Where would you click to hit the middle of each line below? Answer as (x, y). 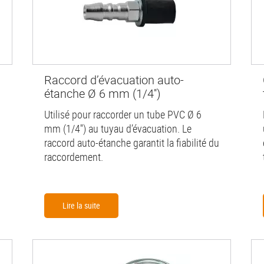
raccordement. (73, 156)
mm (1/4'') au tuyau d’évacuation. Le (118, 128)
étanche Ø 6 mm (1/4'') (102, 94)
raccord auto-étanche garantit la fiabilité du (131, 142)
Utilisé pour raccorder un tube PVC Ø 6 (123, 114)
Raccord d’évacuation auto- (114, 80)
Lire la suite (81, 205)
